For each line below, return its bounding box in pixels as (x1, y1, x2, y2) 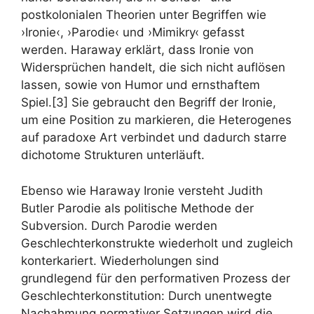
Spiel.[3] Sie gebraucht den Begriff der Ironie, (21, 95, 276, 109)
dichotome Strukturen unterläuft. (21, 148, 205, 162)
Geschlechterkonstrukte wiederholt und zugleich (21, 235, 293, 250)
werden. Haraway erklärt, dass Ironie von (21, 43, 254, 57)
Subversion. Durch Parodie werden (21, 218, 217, 233)
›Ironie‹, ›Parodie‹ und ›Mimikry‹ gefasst (21, 25, 245, 39)
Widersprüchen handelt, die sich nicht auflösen (21, 60, 285, 74)
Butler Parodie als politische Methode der (21, 200, 254, 215)
